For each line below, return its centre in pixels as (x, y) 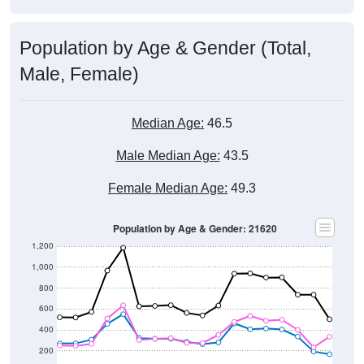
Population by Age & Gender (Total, (165, 32)
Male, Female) (79, 58)
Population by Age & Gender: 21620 (195, 213)
